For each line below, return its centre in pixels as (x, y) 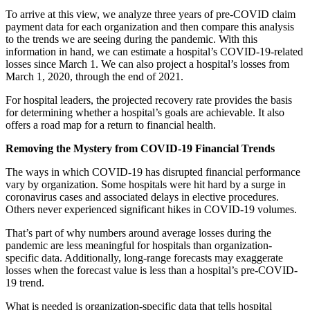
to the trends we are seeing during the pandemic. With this (131, 39)
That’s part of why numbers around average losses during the (138, 233)
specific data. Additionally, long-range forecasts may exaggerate (144, 258)
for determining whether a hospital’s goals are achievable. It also (145, 113)
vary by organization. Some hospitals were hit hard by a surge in (146, 185)
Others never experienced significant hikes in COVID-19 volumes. (151, 210)
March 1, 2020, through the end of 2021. (94, 77)
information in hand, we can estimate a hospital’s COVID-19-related (154, 52)
